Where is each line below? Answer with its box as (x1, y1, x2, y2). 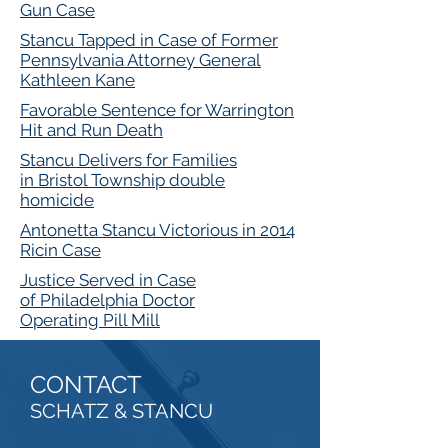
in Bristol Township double (20, 170, 225, 190)
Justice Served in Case (20, 270, 196, 290)
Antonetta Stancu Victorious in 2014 (20, 220, 295, 240)
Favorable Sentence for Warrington (20, 100, 294, 120)
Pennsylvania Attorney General (20, 50, 261, 70)
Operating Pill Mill (20, 310, 160, 330)
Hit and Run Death (20, 120, 163, 140)
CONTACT (30, 370, 142, 399)
